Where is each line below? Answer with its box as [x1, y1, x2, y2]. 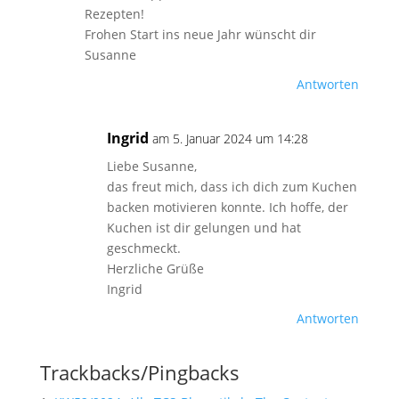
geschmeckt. [106, 240, 181, 256]
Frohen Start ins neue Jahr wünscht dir [84, 26, 316, 43]
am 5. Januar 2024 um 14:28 [151, 130, 308, 147]
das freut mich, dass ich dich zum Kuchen [106, 178, 357, 195]
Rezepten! [84, 5, 144, 22]
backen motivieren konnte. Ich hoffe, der [106, 199, 348, 216]
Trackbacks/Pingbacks [39, 359, 240, 386]
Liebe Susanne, [106, 158, 197, 175]
